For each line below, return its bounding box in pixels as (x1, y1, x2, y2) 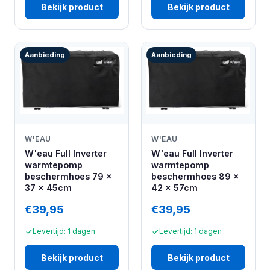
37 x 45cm (25, 183, 72, 193)
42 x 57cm (151, 183, 198, 193)
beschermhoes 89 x (151, 171, 239, 182)
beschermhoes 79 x (25, 171, 112, 182)
